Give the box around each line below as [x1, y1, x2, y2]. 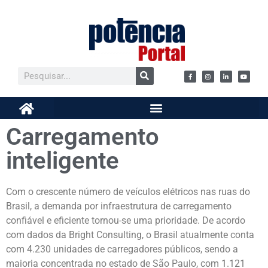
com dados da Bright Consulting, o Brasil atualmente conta [6, 229, 254, 241]
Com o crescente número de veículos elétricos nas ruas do [6, 186, 250, 198]
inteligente [6, 147, 119, 175]
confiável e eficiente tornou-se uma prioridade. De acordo [6, 215, 245, 227]
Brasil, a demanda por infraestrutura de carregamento [6, 200, 232, 212]
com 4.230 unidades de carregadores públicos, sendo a [6, 243, 238, 255]
